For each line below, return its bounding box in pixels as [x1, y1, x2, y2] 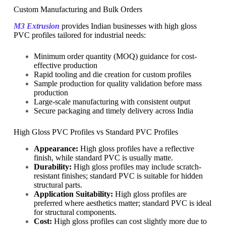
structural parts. [33, 180, 82, 189]
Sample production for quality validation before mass [33, 79, 202, 88]
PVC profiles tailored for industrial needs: [13, 30, 146, 39]
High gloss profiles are [112, 189, 187, 198]
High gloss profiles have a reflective [78, 144, 194, 153]
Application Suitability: [33, 189, 113, 198]
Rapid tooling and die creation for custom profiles [33, 70, 191, 79]
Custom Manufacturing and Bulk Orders [13, 5, 142, 14]
